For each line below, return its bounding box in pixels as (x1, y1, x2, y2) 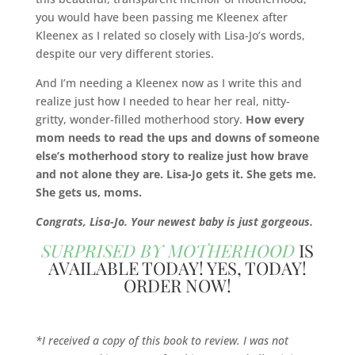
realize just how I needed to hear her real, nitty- (35, 94, 290, 109)
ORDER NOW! (123, 273, 231, 298)
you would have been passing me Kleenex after (35, 10, 288, 25)
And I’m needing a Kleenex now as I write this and (35, 75, 302, 91)
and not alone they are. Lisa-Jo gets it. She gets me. (35, 166, 316, 182)
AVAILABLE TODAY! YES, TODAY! (48, 256, 307, 281)
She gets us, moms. (35, 185, 142, 200)
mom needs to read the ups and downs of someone (35, 130, 319, 146)
